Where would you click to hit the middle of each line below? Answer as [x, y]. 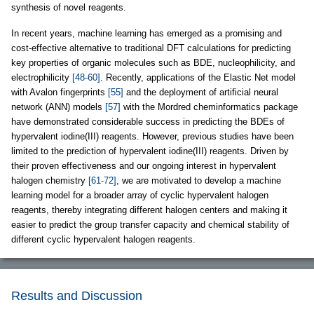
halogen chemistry [50, 180]
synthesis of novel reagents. [69, 7]
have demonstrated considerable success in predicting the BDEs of [148, 121]
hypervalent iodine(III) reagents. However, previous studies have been [152, 136]
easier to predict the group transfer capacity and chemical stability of [150, 224]
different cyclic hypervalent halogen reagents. [103, 239]
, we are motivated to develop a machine [199, 180]
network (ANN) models [58, 107]
